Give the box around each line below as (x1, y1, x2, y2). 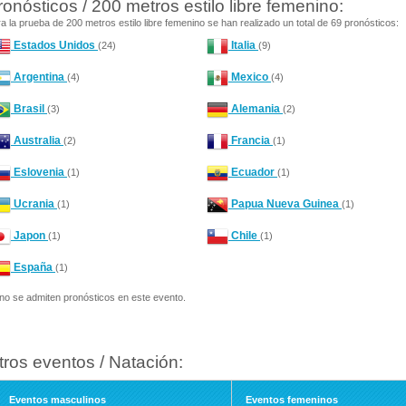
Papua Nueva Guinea (228, 198, 342, 211)
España (11, 261, 55, 275)
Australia (11, 134, 63, 148)
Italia (228, 39, 258, 53)
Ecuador (228, 166, 277, 179)
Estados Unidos (11, 39, 98, 53)
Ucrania (11, 198, 57, 211)
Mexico (228, 71, 271, 84)
